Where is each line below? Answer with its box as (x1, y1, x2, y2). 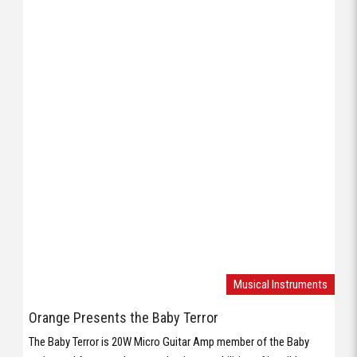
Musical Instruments (233, 277, 328, 292)
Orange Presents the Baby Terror (29, 309, 218, 327)
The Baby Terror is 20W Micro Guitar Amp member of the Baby (29, 334, 309, 349)
